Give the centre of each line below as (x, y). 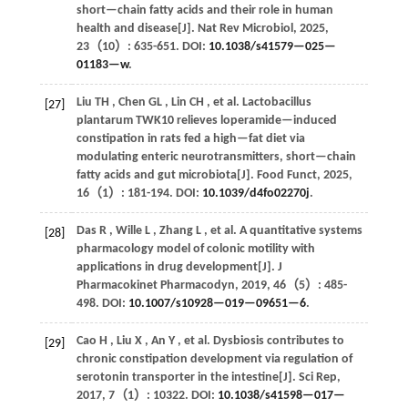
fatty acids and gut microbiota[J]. (166, 175)
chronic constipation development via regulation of (214, 359)
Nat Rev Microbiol (245, 28)
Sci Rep (317, 377)
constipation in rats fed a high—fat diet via (190, 138)
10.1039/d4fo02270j (255, 193)
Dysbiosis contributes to (277, 341)
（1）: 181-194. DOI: (145, 193)
